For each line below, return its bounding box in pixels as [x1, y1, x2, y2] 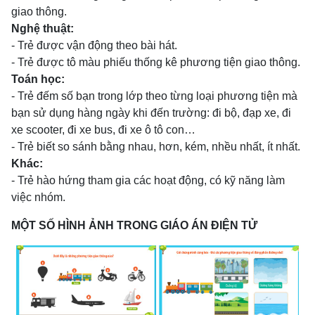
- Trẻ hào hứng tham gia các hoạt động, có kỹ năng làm [11, 174, 285, 187]
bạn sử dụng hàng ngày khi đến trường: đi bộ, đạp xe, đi [11, 107, 291, 120]
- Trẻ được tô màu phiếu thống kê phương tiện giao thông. [11, 56, 300, 69]
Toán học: [11, 73, 65, 86]
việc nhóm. [11, 191, 65, 204]
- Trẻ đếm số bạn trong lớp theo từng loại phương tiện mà [11, 90, 297, 103]
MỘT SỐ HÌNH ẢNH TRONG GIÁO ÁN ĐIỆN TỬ [11, 219, 257, 232]
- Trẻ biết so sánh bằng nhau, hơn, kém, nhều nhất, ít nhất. [11, 141, 300, 153]
